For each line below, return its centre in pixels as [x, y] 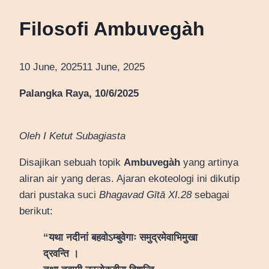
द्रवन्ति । [61, 254]
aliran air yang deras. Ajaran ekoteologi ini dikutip [129, 179]
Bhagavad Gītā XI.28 [145, 195]
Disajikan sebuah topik [71, 163]
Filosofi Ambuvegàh [112, 29]
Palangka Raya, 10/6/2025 [79, 94]
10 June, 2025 [51, 67]
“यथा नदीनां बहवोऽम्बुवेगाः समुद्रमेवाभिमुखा [120, 238]
